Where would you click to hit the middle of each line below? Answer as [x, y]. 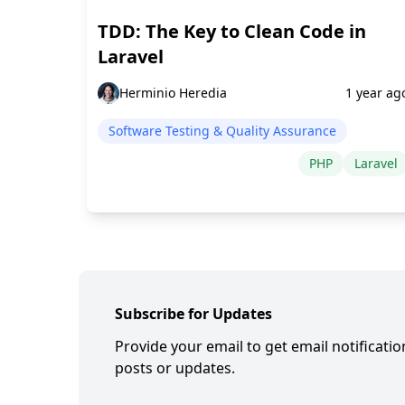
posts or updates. [175, 368]
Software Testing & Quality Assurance [222, 131]
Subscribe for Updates [193, 314]
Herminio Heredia [173, 93]
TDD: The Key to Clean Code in [232, 32]
